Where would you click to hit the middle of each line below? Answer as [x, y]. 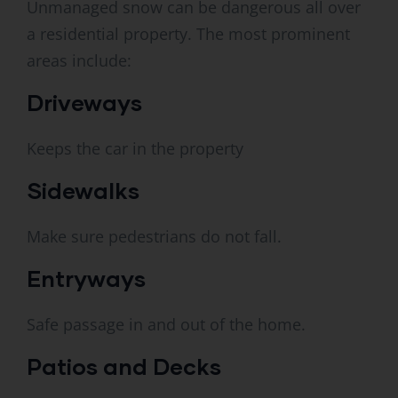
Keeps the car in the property [135, 149]
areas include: [79, 61]
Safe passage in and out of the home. [166, 325]
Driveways [84, 103]
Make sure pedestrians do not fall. [154, 237]
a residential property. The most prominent [188, 34]
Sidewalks [83, 191]
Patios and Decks [124, 366]
